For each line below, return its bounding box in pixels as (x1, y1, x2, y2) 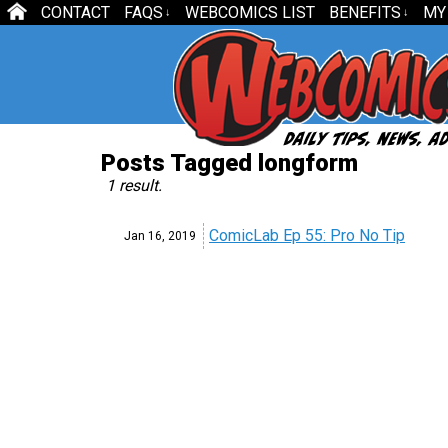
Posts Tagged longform (101, 149, 358, 177)
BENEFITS (329, 3, 401, 22)
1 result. (106, 176, 162, 195)
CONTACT (41, 3, 110, 22)
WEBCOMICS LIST (185, 3, 315, 22)
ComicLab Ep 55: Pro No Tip (209, 226, 405, 245)
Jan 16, (124, 229, 168, 243)
